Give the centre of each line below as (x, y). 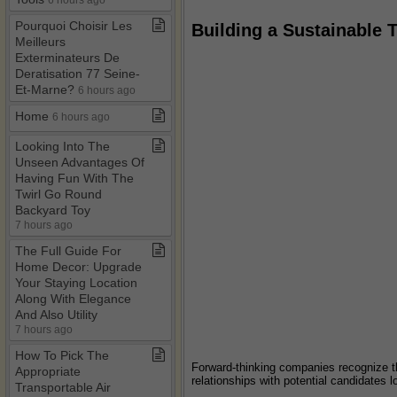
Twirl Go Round (58, 194)
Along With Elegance (73, 299)
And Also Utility (56, 315)
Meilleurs (40, 42)
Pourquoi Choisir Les (74, 26)
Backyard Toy (53, 210)
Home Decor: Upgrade (78, 267)
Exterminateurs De (67, 58)
